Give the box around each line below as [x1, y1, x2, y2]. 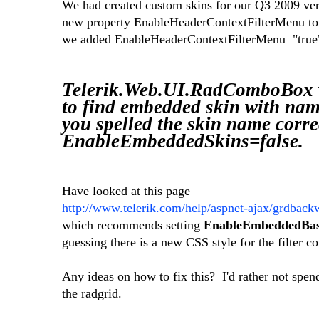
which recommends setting [62, 218, 204, 233]
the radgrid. [62, 286, 122, 301]
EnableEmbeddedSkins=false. [62, 130, 303, 152]
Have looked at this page [62, 184, 190, 199]
